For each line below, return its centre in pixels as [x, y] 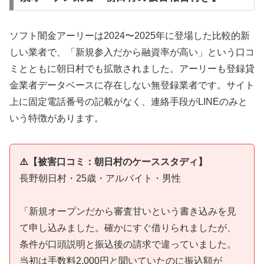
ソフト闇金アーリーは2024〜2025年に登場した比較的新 [130, 35]
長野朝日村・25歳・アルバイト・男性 [100, 178]
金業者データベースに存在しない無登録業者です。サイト [132, 85]
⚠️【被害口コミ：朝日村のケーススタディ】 [113, 161]
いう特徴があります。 [57, 118]
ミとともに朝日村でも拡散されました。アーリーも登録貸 [132, 68]
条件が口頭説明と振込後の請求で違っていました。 [128, 245]
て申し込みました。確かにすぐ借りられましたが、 [128, 228]
